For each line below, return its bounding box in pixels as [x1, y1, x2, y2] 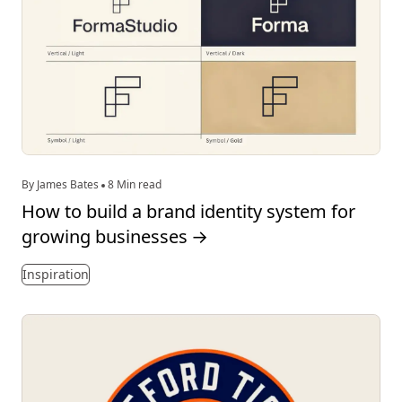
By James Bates [22, 176, 101, 192]
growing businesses [22, 223, 188, 249]
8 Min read [105, 176, 162, 192]
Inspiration [22, 265, 89, 283]
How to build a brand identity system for [22, 198, 355, 223]
